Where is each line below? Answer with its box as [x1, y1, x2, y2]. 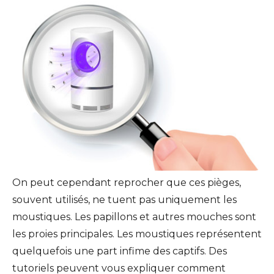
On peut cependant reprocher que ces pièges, [12, 177, 241, 189]
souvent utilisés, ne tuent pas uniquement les [12, 194, 237, 206]
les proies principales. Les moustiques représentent [12, 228, 262, 240]
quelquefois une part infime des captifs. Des [12, 245, 227, 257]
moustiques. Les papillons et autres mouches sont [12, 211, 256, 223]
